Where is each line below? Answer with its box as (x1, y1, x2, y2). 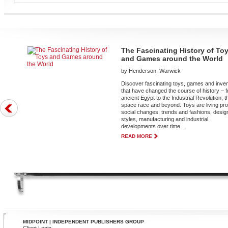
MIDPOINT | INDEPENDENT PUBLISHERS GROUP (23, 219, 144, 224)
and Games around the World (121, 54, 223, 63)
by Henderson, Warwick (121, 68, 181, 74)
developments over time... (121, 123, 185, 129)
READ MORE (121, 133, 153, 139)
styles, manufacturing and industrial (121, 116, 209, 122)
